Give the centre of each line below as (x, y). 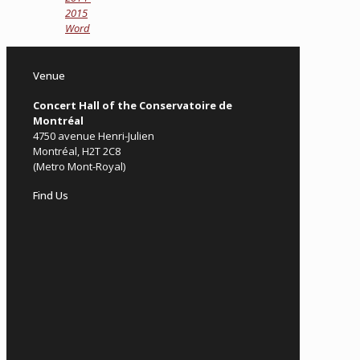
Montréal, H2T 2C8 (77, 151)
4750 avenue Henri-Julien (94, 135)
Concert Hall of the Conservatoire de (133, 105)
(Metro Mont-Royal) (79, 166)
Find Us (51, 195)
